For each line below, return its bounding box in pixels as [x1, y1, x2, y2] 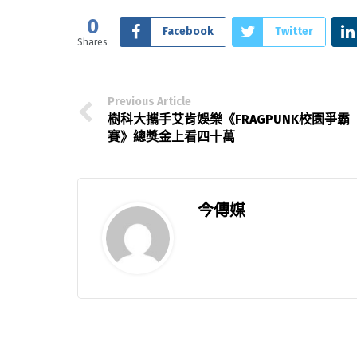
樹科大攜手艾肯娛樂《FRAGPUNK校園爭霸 [108, 111, 350, 127]
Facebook [163, 24, 214, 38]
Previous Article [108, 94, 191, 108]
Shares [77, 36, 108, 48]
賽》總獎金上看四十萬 [108, 128, 235, 144]
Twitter [275, 24, 313, 38]
